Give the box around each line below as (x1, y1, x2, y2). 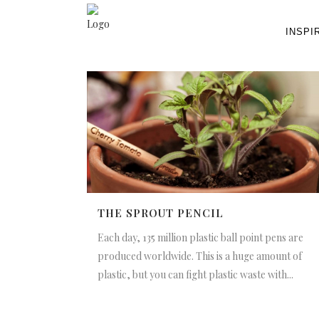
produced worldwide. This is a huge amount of (98, 249, 302, 263)
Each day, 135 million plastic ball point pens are (98, 231, 303, 245)
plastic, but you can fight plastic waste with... (98, 268, 293, 282)
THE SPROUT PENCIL (98, 206, 224, 221)
